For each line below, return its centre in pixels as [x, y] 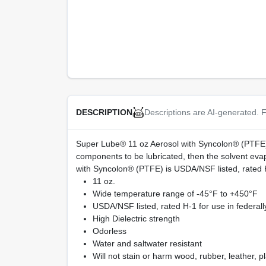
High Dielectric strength [136, 219]
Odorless [109, 231]
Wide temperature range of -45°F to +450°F [175, 194]
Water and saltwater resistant [147, 244]
